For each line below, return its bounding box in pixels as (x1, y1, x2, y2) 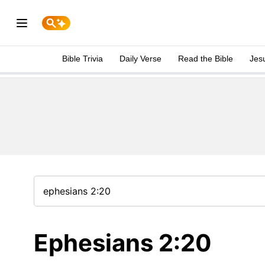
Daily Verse (119, 54, 161, 63)
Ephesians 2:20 (34, 228, 212, 257)
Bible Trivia (62, 54, 103, 63)
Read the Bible (178, 54, 233, 63)
